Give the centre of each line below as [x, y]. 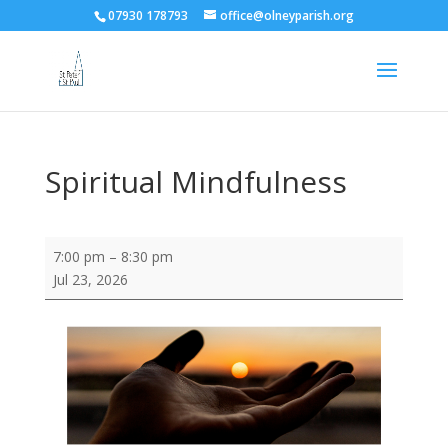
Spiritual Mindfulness [195, 181]
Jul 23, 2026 [90, 279]
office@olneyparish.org [286, 15]
